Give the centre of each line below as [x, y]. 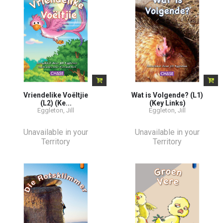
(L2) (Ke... [56, 103]
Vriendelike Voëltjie [56, 95]
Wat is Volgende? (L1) [167, 95]
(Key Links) [167, 103]
